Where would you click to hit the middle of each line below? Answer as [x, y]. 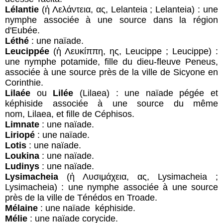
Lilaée [18, 93]
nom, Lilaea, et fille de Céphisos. [70, 114]
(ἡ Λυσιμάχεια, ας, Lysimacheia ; [138, 176]
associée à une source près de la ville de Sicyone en [111, 72]
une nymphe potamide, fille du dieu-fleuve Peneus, [111, 61]
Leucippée [27, 51]
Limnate [22, 124]
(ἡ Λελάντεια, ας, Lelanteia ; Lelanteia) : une [128, 9]
